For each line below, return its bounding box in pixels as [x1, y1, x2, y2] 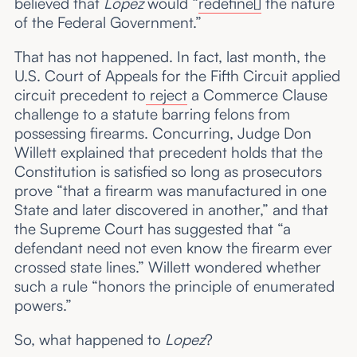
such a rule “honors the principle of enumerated [14, 276, 335, 296]
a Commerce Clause [186, 84, 328, 104]
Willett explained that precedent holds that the [14, 142, 323, 162]
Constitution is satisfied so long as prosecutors [14, 161, 322, 181]
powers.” [14, 295, 72, 315]
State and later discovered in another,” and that [14, 199, 328, 219]
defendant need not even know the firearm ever [14, 237, 332, 257]
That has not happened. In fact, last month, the [14, 46, 326, 66]
